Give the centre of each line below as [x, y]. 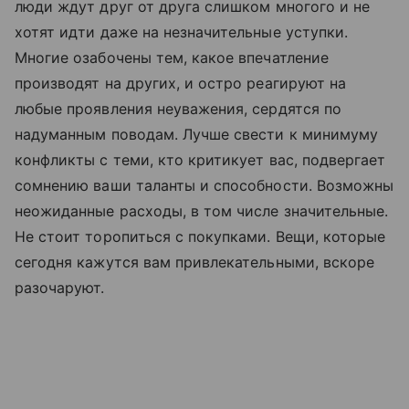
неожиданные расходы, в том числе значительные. [202, 211]
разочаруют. [60, 288]
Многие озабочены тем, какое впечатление [172, 58]
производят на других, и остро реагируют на [181, 84]
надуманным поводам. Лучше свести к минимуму [197, 135]
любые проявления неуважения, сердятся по [178, 109]
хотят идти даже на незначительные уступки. [182, 32]
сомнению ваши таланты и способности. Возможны [204, 186]
